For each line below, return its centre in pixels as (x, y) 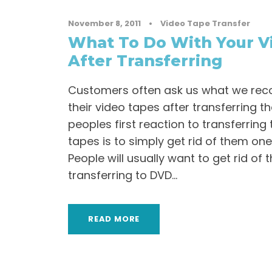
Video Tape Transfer (205, 23)
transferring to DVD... (123, 175)
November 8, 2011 (104, 23)
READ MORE (114, 219)
